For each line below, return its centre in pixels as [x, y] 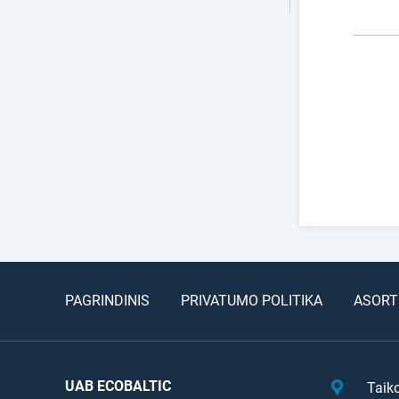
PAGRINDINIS [107, 300]
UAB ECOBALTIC [118, 386]
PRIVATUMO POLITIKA [251, 300]
